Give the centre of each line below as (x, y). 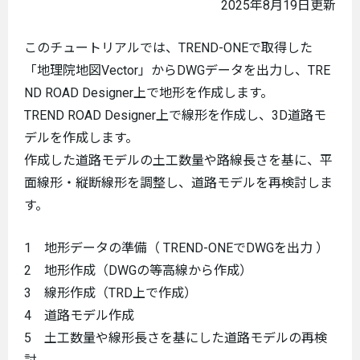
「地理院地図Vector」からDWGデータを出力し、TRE (177, 70)
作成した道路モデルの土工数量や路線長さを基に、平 (178, 160)
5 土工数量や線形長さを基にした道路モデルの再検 (176, 338)
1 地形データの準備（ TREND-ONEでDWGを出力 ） (176, 248)
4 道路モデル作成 (79, 315)
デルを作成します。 (81, 138)
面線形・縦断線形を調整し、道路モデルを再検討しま (178, 183)
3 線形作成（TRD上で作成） (110, 293)
